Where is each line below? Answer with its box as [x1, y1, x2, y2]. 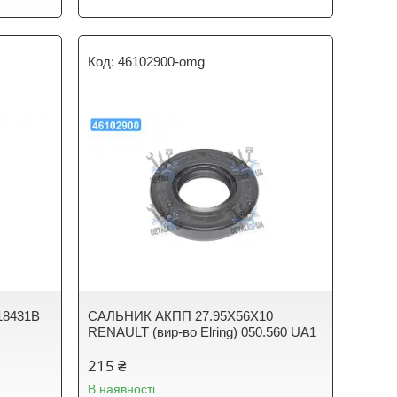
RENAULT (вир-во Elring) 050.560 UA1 [88, 324, 317, 339]
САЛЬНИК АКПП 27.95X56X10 [88, 308, 274, 323]
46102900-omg [118, 54, 206, 69]
